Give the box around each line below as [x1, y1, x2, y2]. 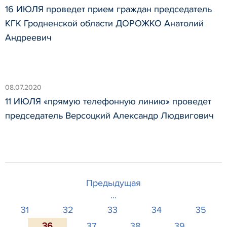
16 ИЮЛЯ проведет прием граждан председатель [5, 4, 212, 15]
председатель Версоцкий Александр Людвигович [5, 109, 214, 121]
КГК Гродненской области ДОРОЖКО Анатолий [5, 18, 204, 29]
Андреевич [5, 32, 52, 44]
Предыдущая [86, 177, 141, 188]
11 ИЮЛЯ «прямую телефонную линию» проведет [5, 95, 211, 107]
